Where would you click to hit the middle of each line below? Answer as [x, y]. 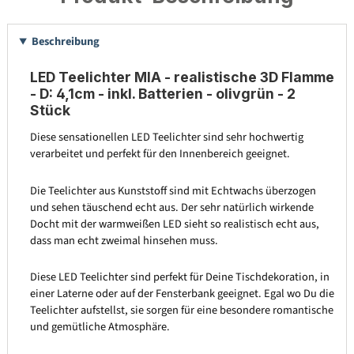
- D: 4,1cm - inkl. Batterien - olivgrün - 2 [162, 94]
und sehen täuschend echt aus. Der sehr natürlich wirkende [171, 207]
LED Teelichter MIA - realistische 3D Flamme [182, 77]
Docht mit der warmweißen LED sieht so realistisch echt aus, [174, 224]
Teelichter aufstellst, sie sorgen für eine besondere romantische [181, 311]
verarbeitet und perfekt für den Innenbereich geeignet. [160, 153]
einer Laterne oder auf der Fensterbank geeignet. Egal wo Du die [182, 294]
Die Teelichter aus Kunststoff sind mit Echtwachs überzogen [173, 190]
